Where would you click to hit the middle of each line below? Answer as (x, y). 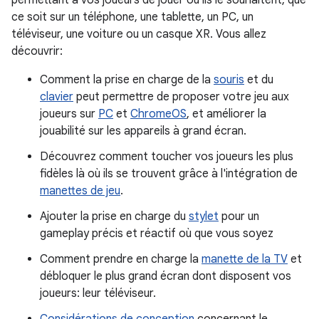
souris (229, 79)
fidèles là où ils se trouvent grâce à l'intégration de (169, 173)
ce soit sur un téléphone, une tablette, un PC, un (132, 17)
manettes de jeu (80, 190)
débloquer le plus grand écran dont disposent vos (166, 276)
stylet (204, 216)
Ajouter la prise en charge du (114, 216)
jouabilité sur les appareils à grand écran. (143, 131)
